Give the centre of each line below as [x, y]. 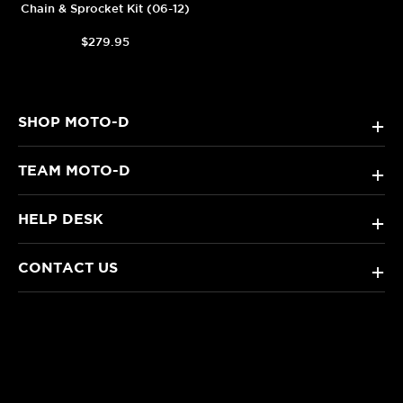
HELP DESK [61, 218]
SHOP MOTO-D [74, 121]
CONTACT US [68, 267]
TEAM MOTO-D [74, 170]
